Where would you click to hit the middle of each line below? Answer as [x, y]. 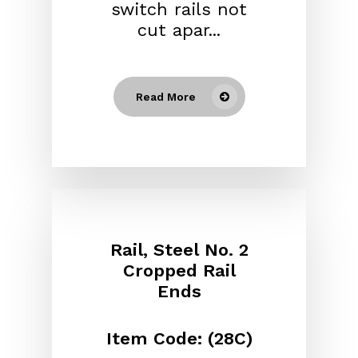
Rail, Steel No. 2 [179, 250]
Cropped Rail [179, 271]
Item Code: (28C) [179, 339]
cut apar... [179, 30]
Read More [165, 97]
